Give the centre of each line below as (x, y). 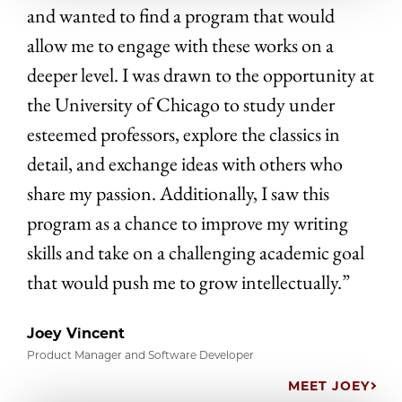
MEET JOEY (329, 386)
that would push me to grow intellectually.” (188, 283)
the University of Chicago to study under (181, 105)
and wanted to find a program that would (181, 16)
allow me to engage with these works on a (180, 46)
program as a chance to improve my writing (188, 223)
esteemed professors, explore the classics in (184, 135)
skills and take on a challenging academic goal (196, 253)
